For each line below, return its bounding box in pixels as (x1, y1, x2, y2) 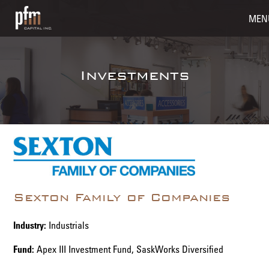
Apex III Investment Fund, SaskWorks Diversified (34, 243, 224, 255)
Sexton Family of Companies (13, 189, 231, 205)
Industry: (13, 219, 47, 231)
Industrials (46, 219, 89, 231)
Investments (79, 66, 190, 84)
